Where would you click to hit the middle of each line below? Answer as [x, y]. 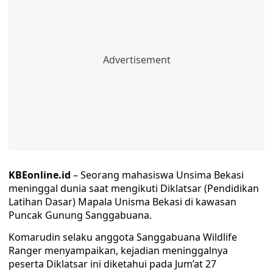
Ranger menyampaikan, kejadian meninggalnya [118, 250]
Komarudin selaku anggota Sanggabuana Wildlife [123, 237]
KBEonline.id [40, 175]
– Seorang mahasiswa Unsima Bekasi [157, 175]
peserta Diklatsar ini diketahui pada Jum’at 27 [112, 264]
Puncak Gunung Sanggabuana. [80, 215]
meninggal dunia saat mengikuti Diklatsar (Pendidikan [134, 188]
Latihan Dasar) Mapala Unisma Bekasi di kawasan [122, 202]
